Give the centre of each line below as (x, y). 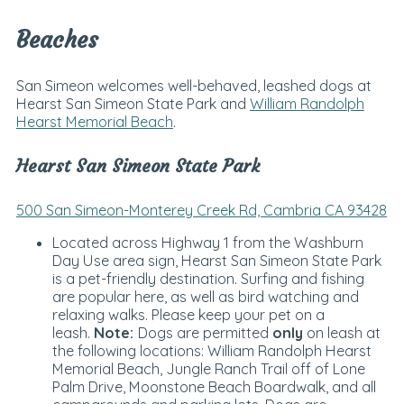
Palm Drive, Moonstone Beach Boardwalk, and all (214, 387)
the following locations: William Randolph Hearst (211, 351)
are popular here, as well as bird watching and (205, 297)
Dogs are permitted (205, 333)
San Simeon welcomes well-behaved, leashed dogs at (193, 85)
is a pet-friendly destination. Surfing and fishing (208, 279)
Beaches (57, 39)
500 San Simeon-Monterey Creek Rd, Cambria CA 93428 (201, 211)
